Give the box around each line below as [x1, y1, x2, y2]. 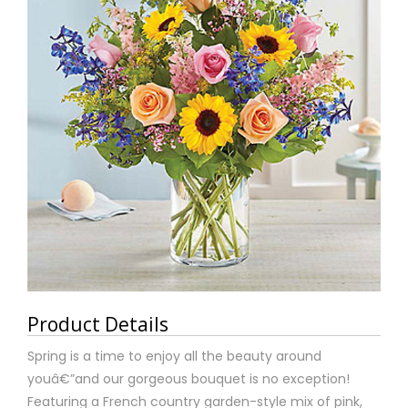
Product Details [27, 311, 168, 338]
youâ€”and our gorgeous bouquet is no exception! [27, 370, 350, 389]
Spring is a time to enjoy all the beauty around [27, 347, 321, 366]
